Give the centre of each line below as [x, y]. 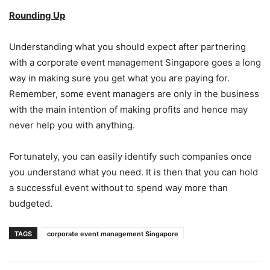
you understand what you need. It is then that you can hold [133, 172]
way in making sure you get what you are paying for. [119, 78]
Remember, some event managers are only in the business [134, 93]
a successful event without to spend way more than [118, 187]
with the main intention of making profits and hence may [128, 109]
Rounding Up [37, 15]
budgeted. [31, 203]
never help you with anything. [73, 125]
